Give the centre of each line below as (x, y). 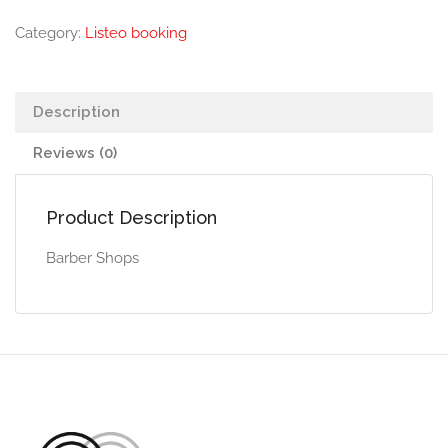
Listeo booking (136, 33)
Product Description (131, 217)
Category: (50, 33)
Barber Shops (92, 258)
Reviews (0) (75, 153)
